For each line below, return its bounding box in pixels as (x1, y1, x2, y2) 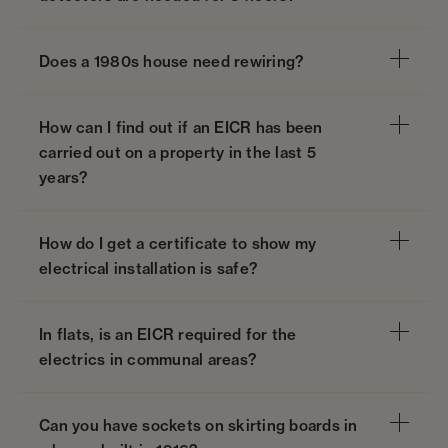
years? (39, 168, 88, 188)
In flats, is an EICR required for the (39, 325, 297, 345)
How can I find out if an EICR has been (39, 118, 323, 138)
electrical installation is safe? (39, 259, 257, 279)
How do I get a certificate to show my (39, 234, 317, 254)
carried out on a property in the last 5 (39, 143, 316, 163)
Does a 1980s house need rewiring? (39, 52, 304, 72)
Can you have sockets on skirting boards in (39, 416, 358, 436)
